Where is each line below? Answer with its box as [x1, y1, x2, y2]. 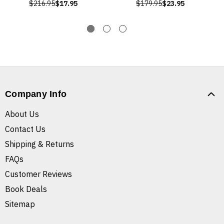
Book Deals [5, 184, 47, 194]
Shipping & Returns [5, 139, 74, 149]
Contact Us [5, 124, 45, 134]
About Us [5, 109, 39, 119]
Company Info [5, 89, 66, 99]
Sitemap [5, 199, 35, 209]
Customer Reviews [5, 169, 72, 179]
